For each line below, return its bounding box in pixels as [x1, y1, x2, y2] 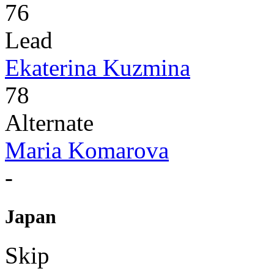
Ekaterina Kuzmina [5, 54, 190, 81]
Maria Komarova [5, 137, 169, 164]
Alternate [5, 109, 94, 136]
